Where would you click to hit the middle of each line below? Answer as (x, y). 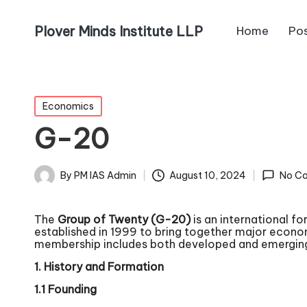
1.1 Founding (65, 289)
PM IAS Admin (105, 175)
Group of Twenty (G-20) (124, 219)
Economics (68, 106)
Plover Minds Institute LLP (119, 31)
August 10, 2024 (208, 176)
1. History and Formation (99, 267)
